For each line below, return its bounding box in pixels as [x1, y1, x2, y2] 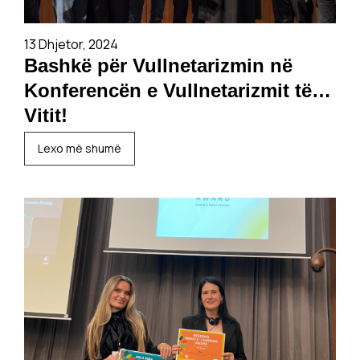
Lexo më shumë [38, 141, 121, 156]
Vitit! [24, 104, 67, 126]
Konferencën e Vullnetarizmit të [24, 80, 312, 101]
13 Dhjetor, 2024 [24, 35, 118, 53]
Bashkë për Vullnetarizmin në [24, 55, 292, 76]
